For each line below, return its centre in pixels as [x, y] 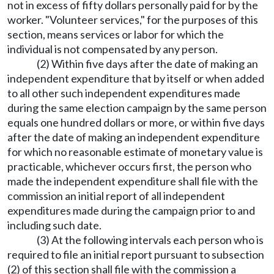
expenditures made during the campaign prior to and [131, 210]
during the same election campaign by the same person [137, 108]
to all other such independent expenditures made [124, 93]
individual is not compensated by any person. [113, 49]
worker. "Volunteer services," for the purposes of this [133, 20]
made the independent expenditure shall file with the [133, 181]
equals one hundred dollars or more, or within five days [136, 122]
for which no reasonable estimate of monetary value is [135, 152]
